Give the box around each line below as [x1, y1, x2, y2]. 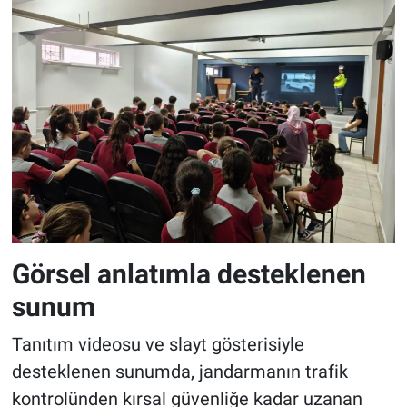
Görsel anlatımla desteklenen [11, 257, 366, 290]
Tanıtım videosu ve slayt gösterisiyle [11, 333, 304, 356]
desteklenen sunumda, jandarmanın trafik [11, 361, 348, 383]
